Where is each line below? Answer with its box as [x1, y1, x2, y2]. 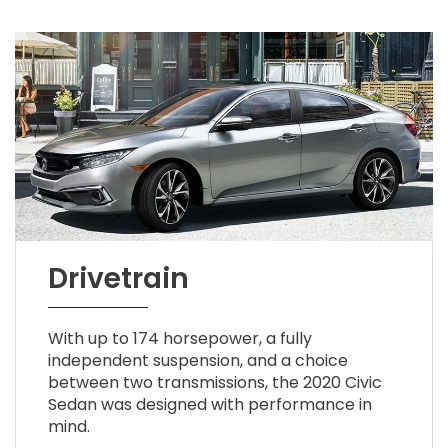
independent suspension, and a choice [47, 349, 348, 373]
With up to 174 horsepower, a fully [47, 327, 312, 351]
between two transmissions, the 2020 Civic [47, 371, 382, 395]
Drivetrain [47, 259, 189, 299]
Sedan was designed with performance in [47, 393, 372, 417]
